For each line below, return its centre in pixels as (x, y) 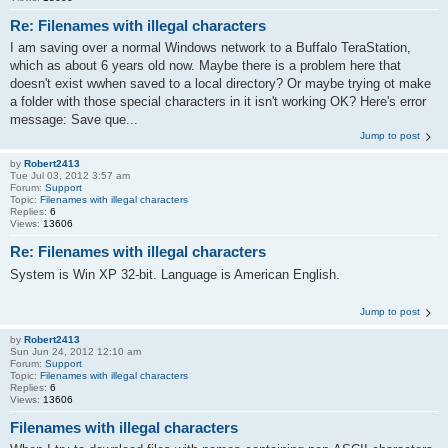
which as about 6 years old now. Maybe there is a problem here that (205, 66)
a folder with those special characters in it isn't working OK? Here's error (218, 102)
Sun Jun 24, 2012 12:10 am (75, 351)
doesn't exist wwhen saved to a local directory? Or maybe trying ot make (220, 84)
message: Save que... (74, 120)
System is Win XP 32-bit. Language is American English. (175, 274)
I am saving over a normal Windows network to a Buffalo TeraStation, (210, 48)
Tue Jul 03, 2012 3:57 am (70, 176)
